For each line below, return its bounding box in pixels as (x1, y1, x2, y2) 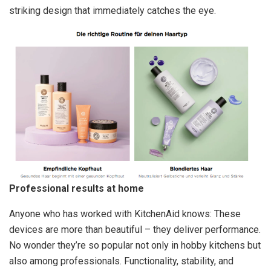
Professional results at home (9, 183, 144, 195)
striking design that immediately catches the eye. (9, 5, 216, 17)
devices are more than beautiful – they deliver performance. (9, 224, 261, 236)
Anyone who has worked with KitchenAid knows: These (9, 208, 241, 220)
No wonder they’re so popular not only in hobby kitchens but (9, 240, 261, 252)
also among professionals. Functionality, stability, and (9, 255, 233, 267)
